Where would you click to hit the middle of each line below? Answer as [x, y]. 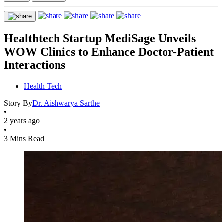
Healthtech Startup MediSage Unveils [100, 38]
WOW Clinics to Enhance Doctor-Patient [109, 51]
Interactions [35, 65]
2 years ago [22, 120]
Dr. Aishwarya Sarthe [66, 103]
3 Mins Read [24, 138]
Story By [18, 103]
